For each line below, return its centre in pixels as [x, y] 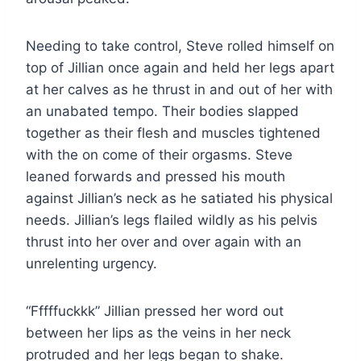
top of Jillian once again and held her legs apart [180, 67]
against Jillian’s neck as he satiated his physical [179, 198]
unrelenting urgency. [91, 263]
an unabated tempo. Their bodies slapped [162, 111]
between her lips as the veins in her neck [158, 332]
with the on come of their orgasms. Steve [159, 154]
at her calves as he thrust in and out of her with [179, 89]
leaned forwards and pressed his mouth [156, 176]
